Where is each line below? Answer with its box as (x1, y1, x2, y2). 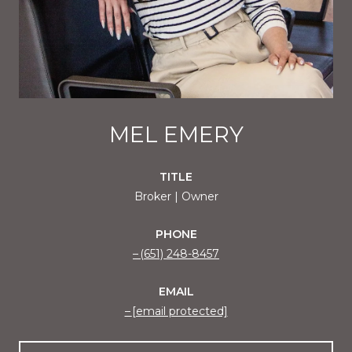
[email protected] (131, 303, 228, 318)
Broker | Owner (134, 189, 218, 203)
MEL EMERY (108, 120, 244, 148)
